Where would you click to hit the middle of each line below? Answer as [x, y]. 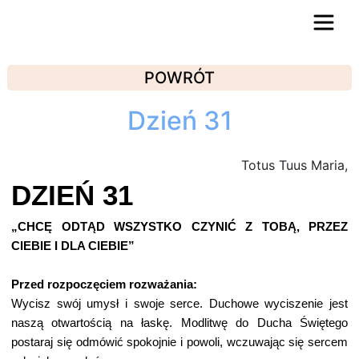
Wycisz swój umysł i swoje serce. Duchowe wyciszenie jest [179, 304]
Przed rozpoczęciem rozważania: [104, 284]
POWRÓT [179, 78]
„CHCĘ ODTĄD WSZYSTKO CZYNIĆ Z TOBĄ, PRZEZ [179, 227]
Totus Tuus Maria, [294, 165]
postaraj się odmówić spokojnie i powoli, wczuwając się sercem [179, 342]
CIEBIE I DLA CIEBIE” [73, 246]
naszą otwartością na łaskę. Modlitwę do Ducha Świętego [179, 323]
